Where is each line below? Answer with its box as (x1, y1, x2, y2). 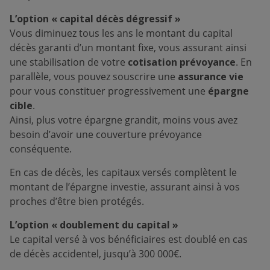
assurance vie (178, 70, 243, 83)
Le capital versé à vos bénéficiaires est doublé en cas (10, 233, 248, 246)
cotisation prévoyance (128, 55, 236, 69)
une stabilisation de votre (10, 55, 128, 69)
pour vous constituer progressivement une (10, 84, 208, 98)
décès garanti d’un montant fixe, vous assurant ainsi (10, 41, 246, 54)
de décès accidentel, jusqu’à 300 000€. (10, 247, 181, 260)
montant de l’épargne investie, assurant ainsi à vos (10, 180, 240, 193)
